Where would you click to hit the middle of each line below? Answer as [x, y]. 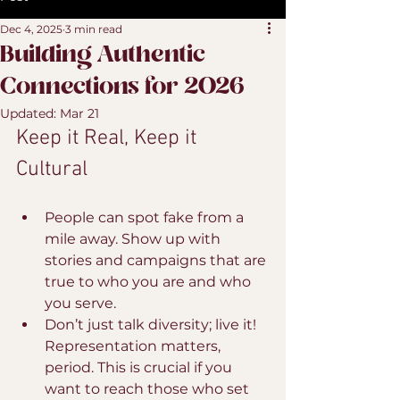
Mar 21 [79, 113]
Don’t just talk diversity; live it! [152, 325]
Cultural [52, 170]
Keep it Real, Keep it [109, 138]
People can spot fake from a [146, 217]
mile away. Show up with [134, 239]
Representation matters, [134, 346]
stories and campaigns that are [157, 260]
